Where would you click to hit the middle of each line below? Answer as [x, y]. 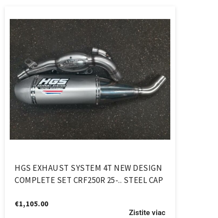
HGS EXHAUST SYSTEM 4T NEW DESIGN [88, 168]
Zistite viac [147, 212]
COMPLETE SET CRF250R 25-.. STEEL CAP [89, 180]
